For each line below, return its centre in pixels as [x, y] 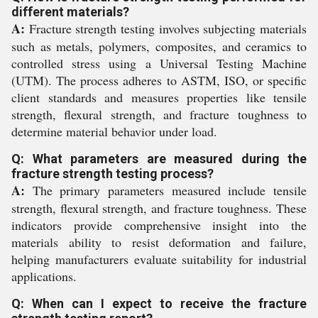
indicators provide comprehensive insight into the [159, 225]
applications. [44, 276]
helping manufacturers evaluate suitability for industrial [159, 259]
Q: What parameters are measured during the [159, 159]
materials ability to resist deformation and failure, [159, 242]
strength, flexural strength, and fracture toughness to [159, 114]
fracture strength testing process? [113, 174]
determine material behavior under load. [114, 131]
